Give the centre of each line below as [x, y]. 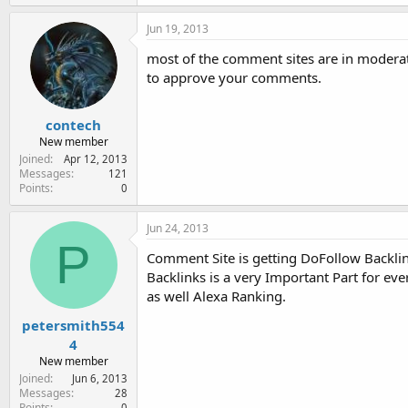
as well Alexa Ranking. [216, 296]
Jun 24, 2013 [178, 228]
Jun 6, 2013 [100, 378]
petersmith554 [73, 325]
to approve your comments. [234, 77]
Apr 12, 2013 [96, 159]
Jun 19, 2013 [178, 28]
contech [73, 125]
